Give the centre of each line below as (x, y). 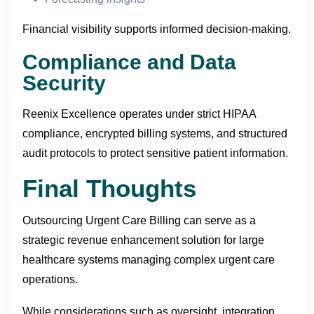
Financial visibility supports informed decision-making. (157, 29)
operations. (50, 279)
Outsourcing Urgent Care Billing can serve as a (139, 220)
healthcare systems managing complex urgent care (149, 259)
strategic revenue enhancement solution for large (143, 240)
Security (64, 83)
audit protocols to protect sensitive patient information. (155, 153)
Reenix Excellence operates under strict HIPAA (139, 114)
